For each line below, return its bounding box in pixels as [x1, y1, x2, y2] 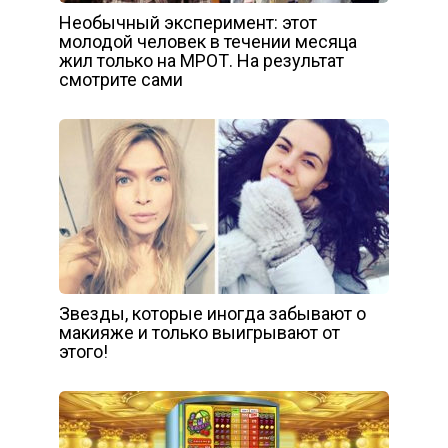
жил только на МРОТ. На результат [59, 50, 344, 72]
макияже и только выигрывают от [59, 322, 340, 344]
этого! [59, 341, 108, 363]
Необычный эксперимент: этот [59, 12, 317, 34]
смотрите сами [59, 69, 183, 91]
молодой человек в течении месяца [59, 31, 357, 53]
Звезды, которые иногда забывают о [59, 303, 366, 325]
